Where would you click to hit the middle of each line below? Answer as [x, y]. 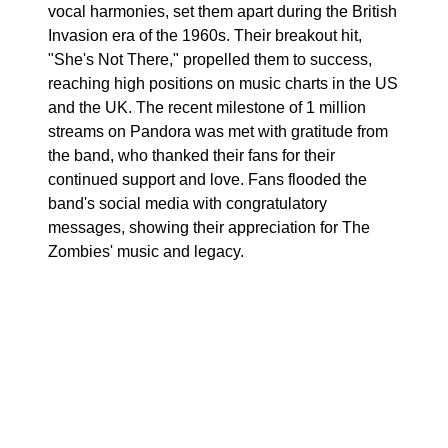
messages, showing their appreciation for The [209, 227]
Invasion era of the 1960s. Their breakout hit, [205, 35]
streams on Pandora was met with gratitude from [218, 131]
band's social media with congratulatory [187, 203]
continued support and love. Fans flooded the [207, 179]
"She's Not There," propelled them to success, [210, 59]
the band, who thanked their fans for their [191, 155]
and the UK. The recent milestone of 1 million [207, 107]
